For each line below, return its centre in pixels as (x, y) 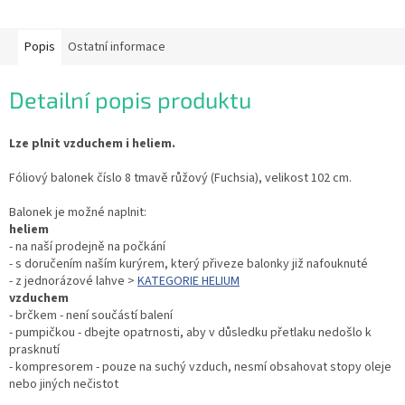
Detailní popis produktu (130, 100)
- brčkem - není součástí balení (91, 315)
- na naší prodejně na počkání (87, 246)
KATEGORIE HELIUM (188, 281)
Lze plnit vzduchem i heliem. (92, 143)
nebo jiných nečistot (64, 384)
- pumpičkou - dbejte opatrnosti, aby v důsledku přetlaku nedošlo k (190, 332)
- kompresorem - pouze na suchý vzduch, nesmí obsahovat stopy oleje (200, 367)
